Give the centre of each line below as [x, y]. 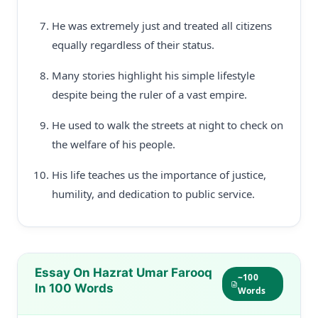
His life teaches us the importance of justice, [159, 175]
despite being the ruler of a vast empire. [149, 94]
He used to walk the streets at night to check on [168, 125]
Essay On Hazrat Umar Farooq [124, 273]
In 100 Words [74, 288]
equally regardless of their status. [133, 45]
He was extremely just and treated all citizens [162, 26]
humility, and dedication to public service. [153, 194]
